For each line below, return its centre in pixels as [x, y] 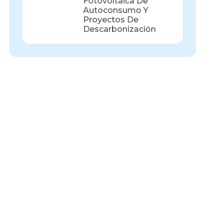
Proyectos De [111, 19]
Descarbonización [119, 29]
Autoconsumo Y [115, 10]
